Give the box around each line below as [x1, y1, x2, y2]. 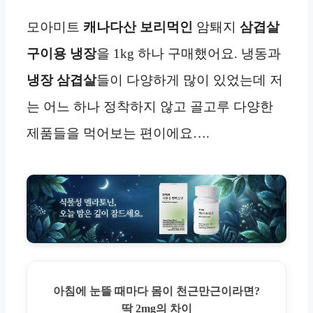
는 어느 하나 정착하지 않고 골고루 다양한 [27, 99, 273, 115]
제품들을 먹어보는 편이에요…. [27, 126, 210, 141]
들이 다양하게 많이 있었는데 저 [96, 73, 283, 88]
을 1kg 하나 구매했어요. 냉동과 [96, 46, 281, 61]
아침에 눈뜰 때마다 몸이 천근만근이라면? [53, 284, 260, 297]
